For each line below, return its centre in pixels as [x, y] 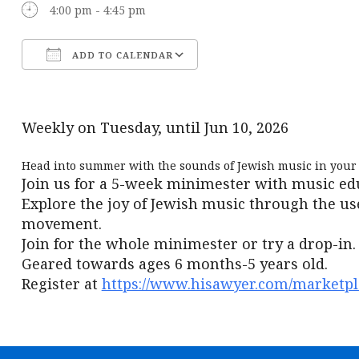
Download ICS [88, 84]
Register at [61, 284]
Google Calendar [256, 84]
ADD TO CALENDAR [121, 55]
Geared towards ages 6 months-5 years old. [174, 264]
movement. [61, 224]
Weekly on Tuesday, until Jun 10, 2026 [155, 127]
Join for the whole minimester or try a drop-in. [188, 244]
